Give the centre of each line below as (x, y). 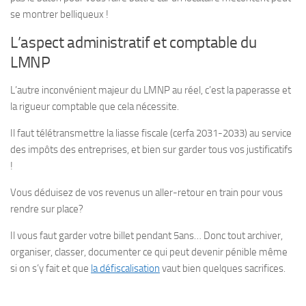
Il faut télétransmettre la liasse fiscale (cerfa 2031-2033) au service (151, 133)
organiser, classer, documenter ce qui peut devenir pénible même (149, 252)
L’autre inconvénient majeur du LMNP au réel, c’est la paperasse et (151, 90)
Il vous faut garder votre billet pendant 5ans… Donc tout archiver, (147, 236)
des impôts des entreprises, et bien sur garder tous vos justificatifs (151, 150)
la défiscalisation (125, 268)
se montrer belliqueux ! (59, 14)
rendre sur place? (47, 209)
